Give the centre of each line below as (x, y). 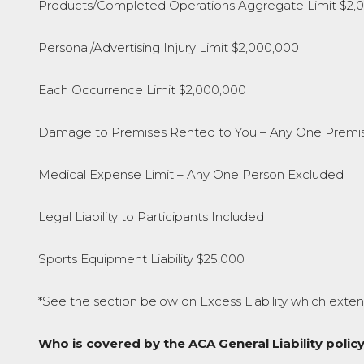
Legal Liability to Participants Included (151, 217)
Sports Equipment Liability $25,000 (141, 259)
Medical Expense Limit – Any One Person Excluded (191, 174)
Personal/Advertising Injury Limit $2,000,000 (169, 48)
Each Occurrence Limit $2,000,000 (142, 90)
